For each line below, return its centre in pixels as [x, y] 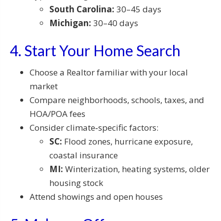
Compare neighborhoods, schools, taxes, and [117, 100]
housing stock [76, 183]
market [44, 86]
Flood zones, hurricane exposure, [128, 142]
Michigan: [70, 23]
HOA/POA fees [57, 114]
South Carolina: [82, 9]
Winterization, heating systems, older [136, 169]
